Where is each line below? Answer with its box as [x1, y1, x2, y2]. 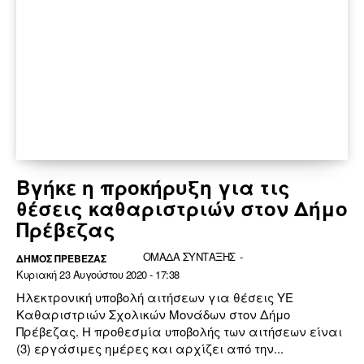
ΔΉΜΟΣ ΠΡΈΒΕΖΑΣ [16, 250, 106, 266]
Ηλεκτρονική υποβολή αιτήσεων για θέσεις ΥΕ [16, 288, 293, 305]
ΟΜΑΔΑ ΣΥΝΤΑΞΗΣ [142, 248, 236, 264]
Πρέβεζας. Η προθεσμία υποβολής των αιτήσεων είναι [16, 322, 342, 340]
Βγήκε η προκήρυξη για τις [16, 172, 290, 201]
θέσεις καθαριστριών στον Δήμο [16, 193, 348, 222]
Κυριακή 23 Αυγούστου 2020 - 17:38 [16, 266, 180, 282]
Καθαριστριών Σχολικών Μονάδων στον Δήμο [16, 305, 290, 323]
